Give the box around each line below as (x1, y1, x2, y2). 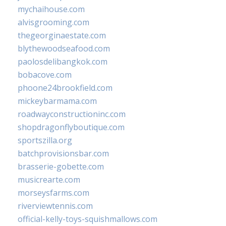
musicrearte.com (18, 174, 80, 186)
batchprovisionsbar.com (18, 148, 109, 159)
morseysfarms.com (18, 187, 89, 199)
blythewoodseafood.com (18, 43, 110, 54)
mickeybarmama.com (18, 95, 97, 107)
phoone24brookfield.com (18, 82, 112, 94)
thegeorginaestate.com (18, 30, 106, 41)
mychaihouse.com (18, 4, 85, 15)
